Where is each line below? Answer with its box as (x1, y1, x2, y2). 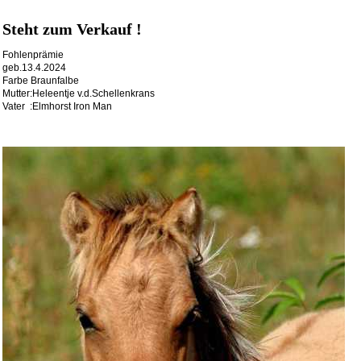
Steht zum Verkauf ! (2, 20, 142, 38)
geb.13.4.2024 (2, 62, 66, 73)
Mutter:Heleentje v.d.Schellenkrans (2, 88, 155, 99)
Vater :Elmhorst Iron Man (2, 101, 112, 112)
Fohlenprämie (2, 49, 64, 60)
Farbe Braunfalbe (2, 75, 79, 86)
